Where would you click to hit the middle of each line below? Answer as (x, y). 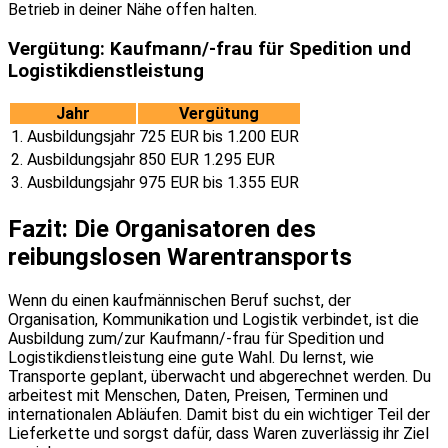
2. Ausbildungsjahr (73, 159)
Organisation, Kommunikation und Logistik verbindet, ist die (213, 319)
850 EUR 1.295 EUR (207, 159)
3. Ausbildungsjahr (73, 182)
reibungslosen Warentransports (180, 256)
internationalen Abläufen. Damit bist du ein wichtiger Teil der (219, 414)
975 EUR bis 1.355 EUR (219, 182)
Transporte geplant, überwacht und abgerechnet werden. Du (219, 376)
